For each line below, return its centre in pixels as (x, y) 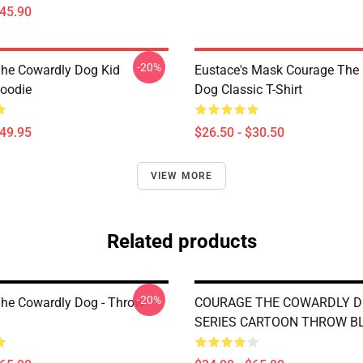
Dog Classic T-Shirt (248, 90)
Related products (181, 241)
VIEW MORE (181, 176)
